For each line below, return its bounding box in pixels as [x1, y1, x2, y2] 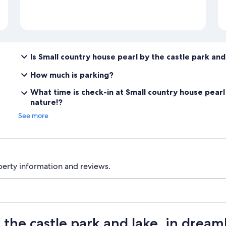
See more [18, 110, 48, 120]
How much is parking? [30, 69, 114, 80]
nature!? [30, 96, 63, 107]
